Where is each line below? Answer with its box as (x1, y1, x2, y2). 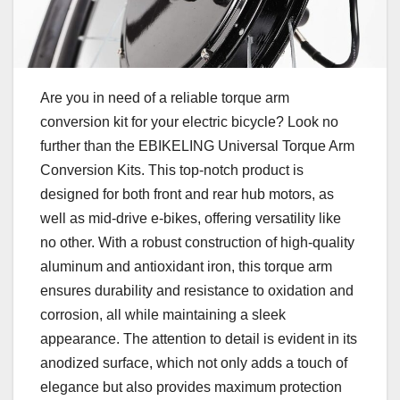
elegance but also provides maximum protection (40, 379, 342, 396)
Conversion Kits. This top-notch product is (40, 162, 304, 179)
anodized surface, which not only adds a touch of (40, 355, 347, 371)
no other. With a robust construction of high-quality (40, 235, 354, 251)
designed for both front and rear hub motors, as (40, 187, 334, 203)
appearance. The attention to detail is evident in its (40, 331, 357, 347)
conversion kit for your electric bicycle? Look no (40, 114, 338, 130)
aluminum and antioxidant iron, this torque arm (40, 259, 332, 275)
